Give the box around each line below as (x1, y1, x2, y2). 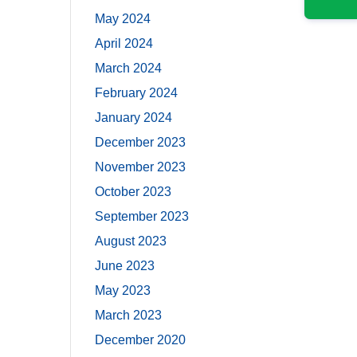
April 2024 (95, 37, 154, 50)
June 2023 (95, 259, 155, 273)
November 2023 (95, 160, 186, 174)
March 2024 (95, 61, 163, 75)
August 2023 (95, 234, 167, 248)
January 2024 (95, 111, 173, 124)
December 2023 (95, 135, 186, 149)
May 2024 (95, 12, 151, 25)
